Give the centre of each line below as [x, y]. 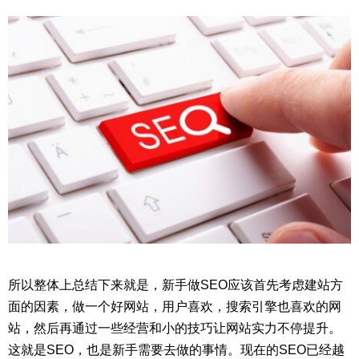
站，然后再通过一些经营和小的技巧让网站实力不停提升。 [175, 328]
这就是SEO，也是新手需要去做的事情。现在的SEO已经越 [176, 349]
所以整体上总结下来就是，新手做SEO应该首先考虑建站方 [175, 284]
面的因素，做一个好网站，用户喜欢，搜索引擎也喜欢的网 [175, 306]
